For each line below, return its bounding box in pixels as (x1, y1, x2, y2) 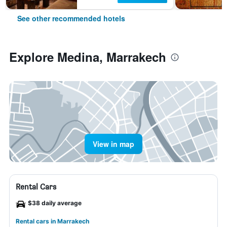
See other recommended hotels (17, 13, 125, 23)
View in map (93, 139, 134, 149)
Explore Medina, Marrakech (9, 48, 166, 65)
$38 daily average (28, 199, 82, 207)
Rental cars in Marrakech (16, 217, 89, 225)
